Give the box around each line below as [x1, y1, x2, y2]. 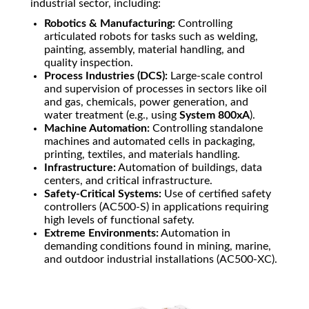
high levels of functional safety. [44, 215, 195, 226]
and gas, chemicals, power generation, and [44, 97, 248, 108]
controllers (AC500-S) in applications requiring [44, 201, 268, 213]
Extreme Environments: [44, 228, 159, 239]
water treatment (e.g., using [44, 110, 179, 121]
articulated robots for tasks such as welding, [44, 31, 258, 43]
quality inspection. [44, 57, 133, 69]
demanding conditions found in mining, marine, [44, 241, 271, 252]
